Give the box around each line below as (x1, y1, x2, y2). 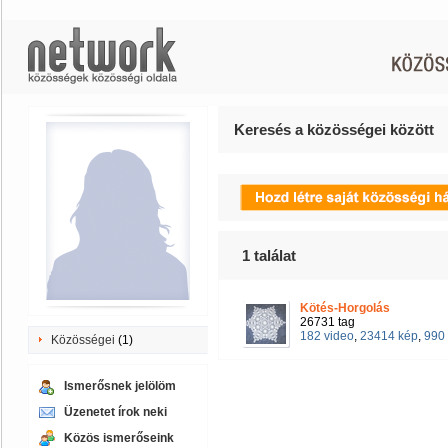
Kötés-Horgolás (300, 301, 390, 315)
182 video (300, 329, 354, 343)
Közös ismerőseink (64, 431, 174, 445)
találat (250, 247, 296, 264)
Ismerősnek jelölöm (64, 379, 176, 393)
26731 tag (300, 315, 355, 329)
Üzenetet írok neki (64, 405, 167, 419)
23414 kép (360, 329, 418, 343)
